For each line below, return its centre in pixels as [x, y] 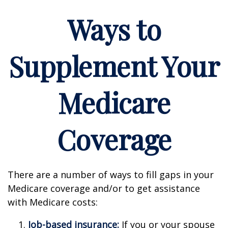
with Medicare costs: [53, 202]
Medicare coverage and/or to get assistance [104, 188]
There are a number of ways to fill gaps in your [111, 175]
